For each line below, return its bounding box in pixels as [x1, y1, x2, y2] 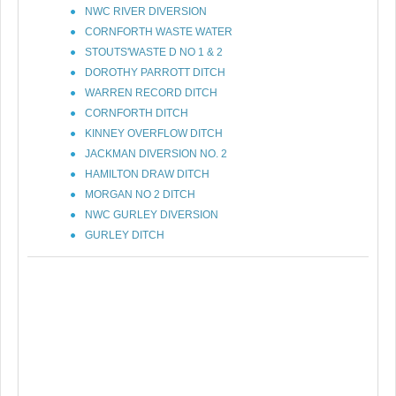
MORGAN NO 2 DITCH [85, 188, 195, 201]
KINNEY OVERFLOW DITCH [85, 127, 223, 140]
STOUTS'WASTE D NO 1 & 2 [85, 46, 223, 58]
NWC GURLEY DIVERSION [85, 209, 218, 221]
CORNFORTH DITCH [85, 107, 188, 119]
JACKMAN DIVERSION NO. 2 [85, 148, 227, 160]
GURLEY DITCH [85, 229, 164, 241]
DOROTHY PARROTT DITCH [85, 66, 225, 79]
